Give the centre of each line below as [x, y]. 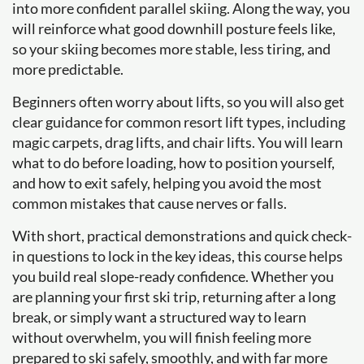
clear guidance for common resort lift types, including [179, 122]
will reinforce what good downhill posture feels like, [174, 28]
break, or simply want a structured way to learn [159, 317]
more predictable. [68, 69]
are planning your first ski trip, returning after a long [174, 297]
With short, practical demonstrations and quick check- [182, 236]
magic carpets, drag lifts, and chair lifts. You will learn [178, 142]
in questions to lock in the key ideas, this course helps [178, 256]
